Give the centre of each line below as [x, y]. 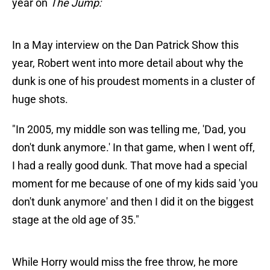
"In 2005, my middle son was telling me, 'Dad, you [129, 130]
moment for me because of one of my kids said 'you [135, 184]
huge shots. [40, 99]
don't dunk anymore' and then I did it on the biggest [133, 202]
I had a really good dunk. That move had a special [130, 166]
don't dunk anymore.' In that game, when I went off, [133, 148]
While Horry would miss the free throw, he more [125, 262]
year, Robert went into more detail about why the [128, 63]
